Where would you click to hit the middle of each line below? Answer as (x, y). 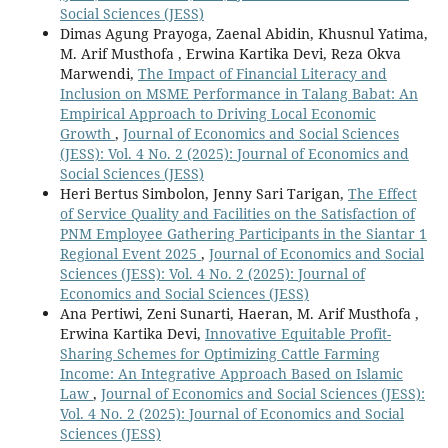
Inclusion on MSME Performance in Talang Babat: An (238, 93)
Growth (87, 133)
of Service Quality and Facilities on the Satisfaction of (237, 213)
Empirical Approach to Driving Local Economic (217, 113)
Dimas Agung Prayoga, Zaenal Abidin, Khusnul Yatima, (243, 33)
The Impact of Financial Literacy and (262, 73)
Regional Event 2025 (130, 253)
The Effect (382, 193)
